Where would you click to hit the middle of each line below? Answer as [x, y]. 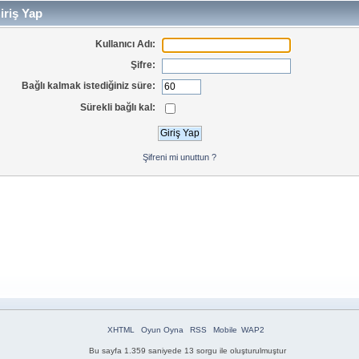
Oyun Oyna [162, 330]
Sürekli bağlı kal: [118, 107]
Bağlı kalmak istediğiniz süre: [89, 86]
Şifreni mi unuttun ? [179, 157]
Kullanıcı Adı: [126, 44]
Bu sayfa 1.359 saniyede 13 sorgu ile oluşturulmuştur [188, 351]
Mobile [225, 330]
